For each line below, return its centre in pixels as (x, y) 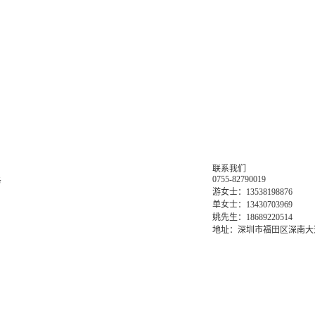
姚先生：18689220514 (253, 217)
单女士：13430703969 (253, 205)
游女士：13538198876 (253, 192)
